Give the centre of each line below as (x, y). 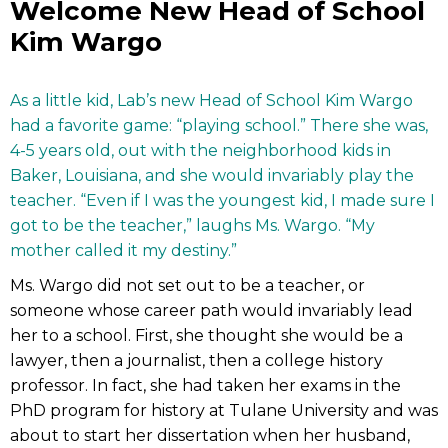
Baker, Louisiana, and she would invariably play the (212, 175)
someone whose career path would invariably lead (211, 310)
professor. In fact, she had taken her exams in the (205, 385)
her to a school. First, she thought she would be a (206, 335)
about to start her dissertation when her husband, (210, 435)
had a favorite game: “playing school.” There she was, (219, 125)
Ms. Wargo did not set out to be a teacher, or (187, 285)
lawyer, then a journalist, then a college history (196, 360)
